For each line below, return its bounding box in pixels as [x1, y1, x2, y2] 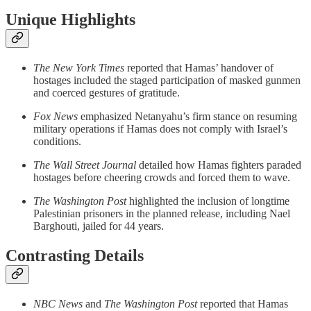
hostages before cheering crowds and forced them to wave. [33, 171, 290, 183]
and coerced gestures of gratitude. [33, 86, 180, 99]
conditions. [33, 135, 81, 147]
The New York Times [33, 61, 124, 74]
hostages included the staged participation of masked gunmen [33, 74, 301, 86]
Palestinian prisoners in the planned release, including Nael [33, 207, 290, 219]
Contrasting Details [6, 246, 144, 264]
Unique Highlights [6, 10, 135, 28]
